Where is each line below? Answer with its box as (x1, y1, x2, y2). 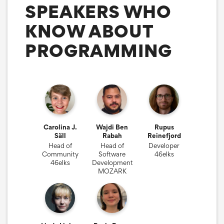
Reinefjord (147, 131, 181, 139)
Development (92, 158, 133, 166)
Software (98, 149, 125, 158)
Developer (148, 141, 179, 149)
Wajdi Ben (96, 122, 128, 131)
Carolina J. (43, 122, 77, 131)
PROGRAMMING (25, 39, 172, 61)
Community (41, 149, 78, 158)
